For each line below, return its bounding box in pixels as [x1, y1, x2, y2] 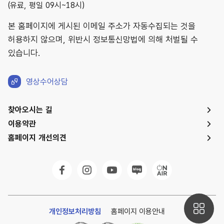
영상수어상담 [26, 76, 68, 86]
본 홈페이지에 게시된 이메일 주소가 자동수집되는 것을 [8, 21, 195, 31]
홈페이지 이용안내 [111, 207, 165, 216]
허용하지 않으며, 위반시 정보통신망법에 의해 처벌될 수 [8, 34, 198, 44]
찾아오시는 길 [8, 105, 52, 114]
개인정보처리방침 [49, 207, 101, 216]
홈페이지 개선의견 [8, 133, 66, 142]
